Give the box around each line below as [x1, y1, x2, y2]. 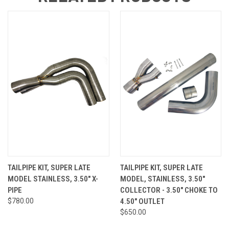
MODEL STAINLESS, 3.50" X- [8, 174, 98, 184]
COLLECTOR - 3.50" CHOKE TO [120, 186, 218, 195]
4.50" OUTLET [120, 197, 165, 207]
